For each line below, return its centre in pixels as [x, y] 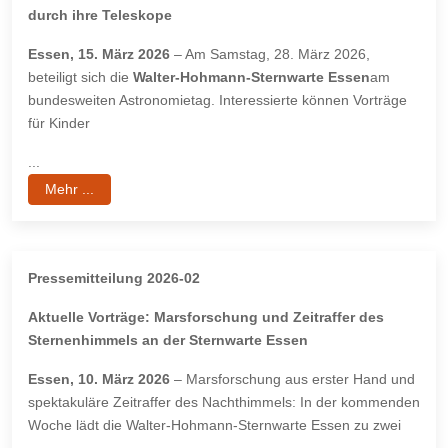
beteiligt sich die [80, 77]
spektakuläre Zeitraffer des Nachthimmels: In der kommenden [224, 402]
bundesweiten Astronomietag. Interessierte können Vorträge [217, 100]
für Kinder [59, 123]
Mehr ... [69, 189]
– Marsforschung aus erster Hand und [292, 379]
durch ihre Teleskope [100, 15]
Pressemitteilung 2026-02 [114, 278]
